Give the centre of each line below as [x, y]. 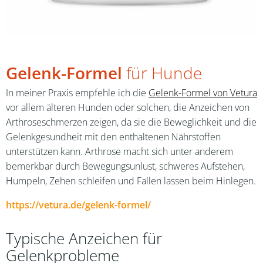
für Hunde [162, 73]
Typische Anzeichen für [84, 239]
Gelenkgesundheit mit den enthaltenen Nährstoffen [113, 137]
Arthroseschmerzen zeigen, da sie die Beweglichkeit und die [131, 122]
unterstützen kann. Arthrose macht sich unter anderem [119, 151]
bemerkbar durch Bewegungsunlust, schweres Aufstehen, [125, 166]
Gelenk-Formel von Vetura [203, 93]
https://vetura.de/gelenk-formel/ [78, 205]
